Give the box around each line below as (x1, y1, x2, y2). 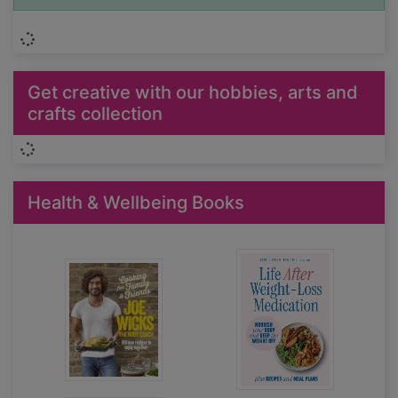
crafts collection (28, 103, 163, 124)
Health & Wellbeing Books (28, 192, 244, 213)
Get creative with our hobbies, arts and (28, 82, 358, 103)
